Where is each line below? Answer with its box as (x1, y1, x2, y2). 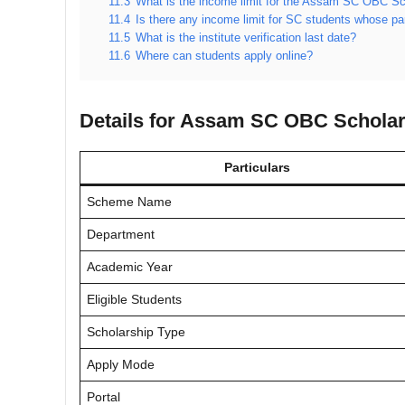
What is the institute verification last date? (136, 31, 356, 44)
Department (87, 226, 155, 241)
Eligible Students (87, 291, 182, 306)
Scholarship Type (87, 324, 185, 339)
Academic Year (87, 259, 173, 274)
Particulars (223, 159, 290, 174)
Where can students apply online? (136, 49, 313, 62)
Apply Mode (87, 356, 155, 372)
